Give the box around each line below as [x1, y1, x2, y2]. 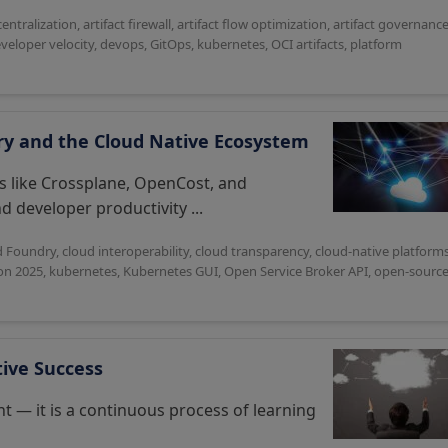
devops [100, 35, 144, 53]
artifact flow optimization [177, 15, 327, 33]
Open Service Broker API [224, 262, 368, 280]
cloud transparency [195, 242, 309, 260]
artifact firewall [83, 15, 171, 33]
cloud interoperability [62, 242, 189, 260]
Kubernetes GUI [123, 262, 218, 280]
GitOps [150, 35, 191, 53]
